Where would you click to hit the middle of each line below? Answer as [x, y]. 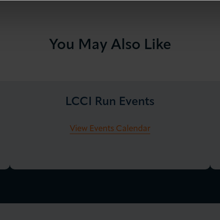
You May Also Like [110, 46]
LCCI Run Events [110, 102]
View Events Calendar [110, 129]
